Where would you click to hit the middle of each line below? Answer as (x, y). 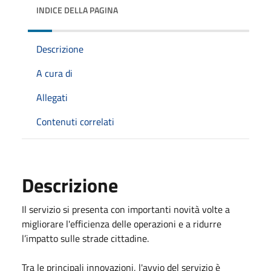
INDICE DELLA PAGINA (77, 10)
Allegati (52, 97)
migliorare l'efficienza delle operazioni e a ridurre (122, 224)
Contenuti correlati (75, 121)
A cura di (54, 73)
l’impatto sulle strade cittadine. (85, 238)
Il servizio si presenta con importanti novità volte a (126, 209)
